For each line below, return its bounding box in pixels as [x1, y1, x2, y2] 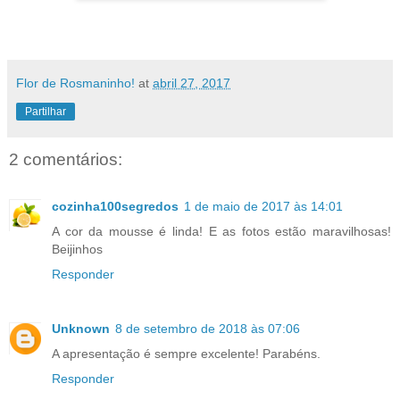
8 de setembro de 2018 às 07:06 [115, 321, 300, 337]
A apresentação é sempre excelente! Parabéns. [52, 346, 321, 362]
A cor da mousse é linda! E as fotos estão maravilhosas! [52, 223, 391, 238]
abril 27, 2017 [153, 76, 230, 91]
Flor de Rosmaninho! [16, 76, 135, 91]
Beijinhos [52, 241, 103, 256]
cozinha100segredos [52, 198, 179, 213]
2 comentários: [9, 150, 122, 170]
